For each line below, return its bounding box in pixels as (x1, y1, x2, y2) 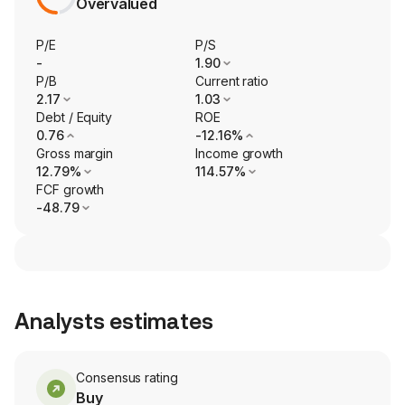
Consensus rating (76, 370, 178, 386)
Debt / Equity (36, 109, 113, 126)
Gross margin (36, 146, 114, 162)
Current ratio (195, 73, 269, 89)
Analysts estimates (14, 309, 213, 335)
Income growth (195, 146, 284, 162)
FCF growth (36, 182, 105, 198)
